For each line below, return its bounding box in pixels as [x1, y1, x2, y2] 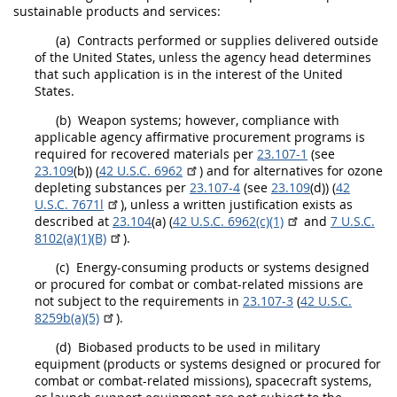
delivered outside [271, 32, 378, 49]
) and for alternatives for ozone [198, 162, 383, 179]
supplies [221, 32, 271, 49]
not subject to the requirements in [35, 292, 243, 309]
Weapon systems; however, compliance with [74, 112, 339, 128]
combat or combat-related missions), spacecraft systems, [35, 372, 371, 389]
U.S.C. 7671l [35, 196, 104, 213]
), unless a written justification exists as [120, 196, 353, 213]
